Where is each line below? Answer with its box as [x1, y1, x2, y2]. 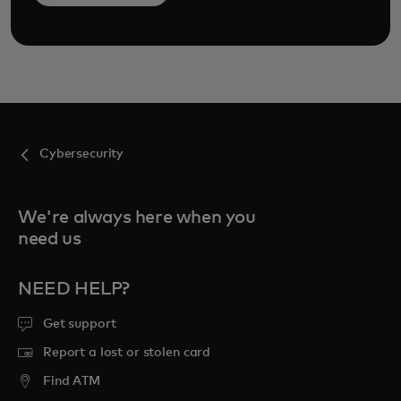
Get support [43, 317, 116, 330]
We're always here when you [18, 208, 256, 226]
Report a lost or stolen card [43, 346, 211, 359]
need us [18, 229, 81, 248]
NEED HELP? [18, 279, 130, 298]
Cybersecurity [39, 147, 124, 160]
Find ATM [43, 374, 100, 388]
